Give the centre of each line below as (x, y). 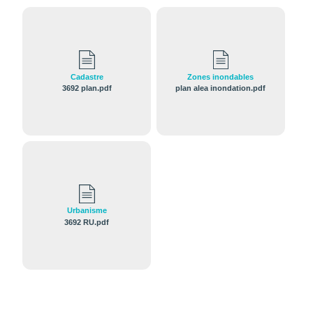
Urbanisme (87, 211)
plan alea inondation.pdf (221, 88)
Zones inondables (221, 77)
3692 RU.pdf (87, 222)
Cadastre (87, 77)
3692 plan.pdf (87, 88)
